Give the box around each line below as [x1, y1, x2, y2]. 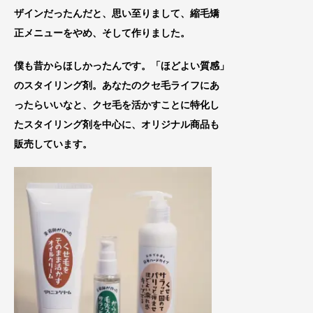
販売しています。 [14, 138, 92, 150]
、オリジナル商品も [131, 119, 219, 131]
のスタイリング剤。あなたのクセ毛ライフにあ [14, 80, 219, 92]
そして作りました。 [102, 27, 190, 39]
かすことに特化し [141, 99, 219, 111]
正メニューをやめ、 [14, 27, 102, 39]
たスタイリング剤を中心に [14, 119, 131, 131]
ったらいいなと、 [14, 99, 92, 111]
